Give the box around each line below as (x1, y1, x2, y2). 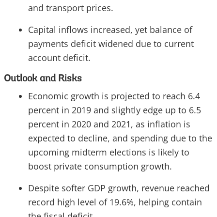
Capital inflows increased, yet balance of (28, 24, 192, 36)
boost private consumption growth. (28, 160, 172, 172)
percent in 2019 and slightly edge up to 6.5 (28, 104, 201, 116)
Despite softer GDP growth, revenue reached (28, 182, 210, 194)
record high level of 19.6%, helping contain (28, 196, 202, 208)
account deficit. (28, 52, 91, 64)
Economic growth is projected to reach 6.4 (28, 90, 200, 102)
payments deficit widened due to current (28, 38, 194, 50)
